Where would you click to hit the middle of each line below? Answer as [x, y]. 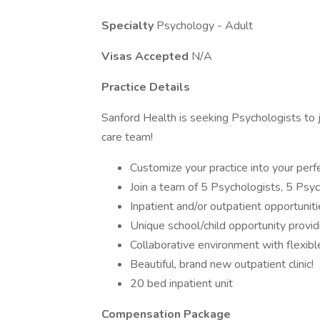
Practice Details [146, 87]
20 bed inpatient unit [181, 284]
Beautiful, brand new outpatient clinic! [222, 264]
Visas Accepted [146, 56]
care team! [127, 137]
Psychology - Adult [205, 26]
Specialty [129, 26]
